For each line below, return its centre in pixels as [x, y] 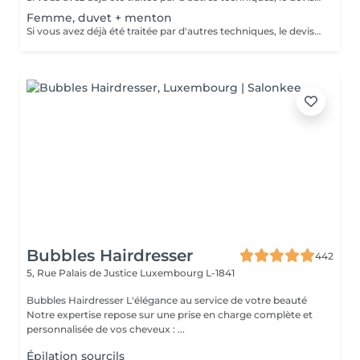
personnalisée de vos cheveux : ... [106, 329]
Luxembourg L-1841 [187, 273]
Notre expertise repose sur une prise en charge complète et [170, 315]
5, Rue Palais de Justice [83, 273]
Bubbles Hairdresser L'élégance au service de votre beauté [76, 300]
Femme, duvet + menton [99, 18]
